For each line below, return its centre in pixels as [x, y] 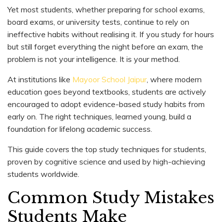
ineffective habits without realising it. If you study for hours [111, 34]
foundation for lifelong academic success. [80, 129]
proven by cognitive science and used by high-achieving [106, 161]
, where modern [174, 79]
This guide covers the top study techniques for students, [107, 149]
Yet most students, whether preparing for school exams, [106, 9]
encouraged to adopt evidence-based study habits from [106, 104]
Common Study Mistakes [111, 197]
